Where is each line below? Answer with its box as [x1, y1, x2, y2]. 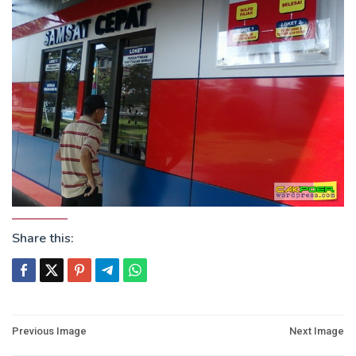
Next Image [289, 324, 344, 337]
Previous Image [12, 324, 87, 337]
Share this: [12, 229, 74, 247]
